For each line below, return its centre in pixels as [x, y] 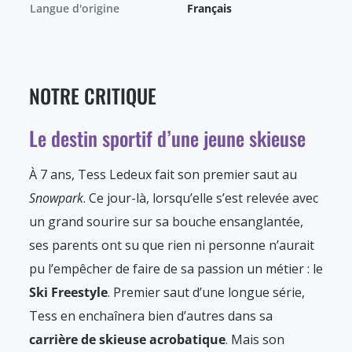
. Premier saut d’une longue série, [206, 293]
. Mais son [255, 340]
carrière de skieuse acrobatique [127, 340]
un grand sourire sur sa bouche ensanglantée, [166, 222]
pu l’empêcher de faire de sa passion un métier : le [176, 269]
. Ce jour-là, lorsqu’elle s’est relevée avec [201, 198]
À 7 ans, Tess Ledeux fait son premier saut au [163, 175]
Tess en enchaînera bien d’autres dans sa [151, 316]
